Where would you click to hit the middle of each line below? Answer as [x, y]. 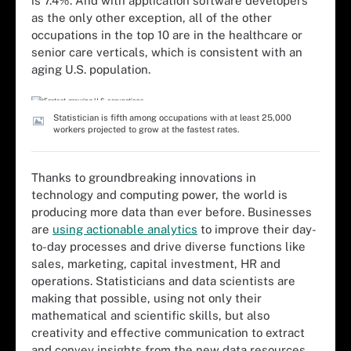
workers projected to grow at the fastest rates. [146, 129]
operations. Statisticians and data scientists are [163, 281]
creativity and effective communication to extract [168, 333]
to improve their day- [257, 229]
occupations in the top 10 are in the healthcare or [167, 35]
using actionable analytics [125, 229]
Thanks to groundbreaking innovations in [144, 177]
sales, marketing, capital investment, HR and [156, 264]
